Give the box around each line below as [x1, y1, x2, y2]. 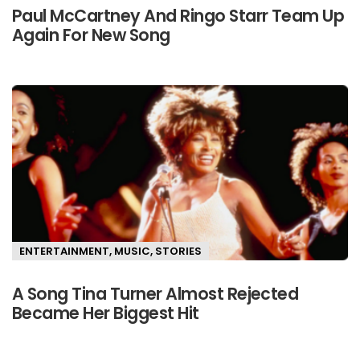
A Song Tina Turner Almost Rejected [12, 281, 299, 305]
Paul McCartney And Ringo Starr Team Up [12, 3, 345, 27]
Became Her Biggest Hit [12, 301, 199, 325]
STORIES [155, 243, 202, 260]
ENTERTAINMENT [19, 243, 109, 260]
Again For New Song [12, 22, 170, 47]
